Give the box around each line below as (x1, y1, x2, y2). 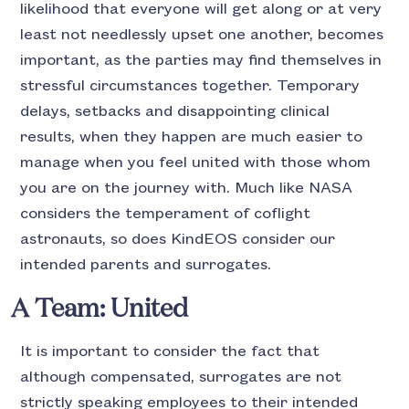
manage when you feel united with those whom (20, 154, 372, 172)
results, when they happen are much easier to (20, 129, 363, 146)
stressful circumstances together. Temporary (20, 78, 361, 95)
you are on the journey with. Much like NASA (20, 180, 353, 197)
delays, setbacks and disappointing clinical (20, 103, 330, 121)
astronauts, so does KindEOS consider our (20, 231, 336, 248)
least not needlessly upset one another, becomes (20, 26, 384, 44)
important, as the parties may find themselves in (20, 52, 383, 69)
